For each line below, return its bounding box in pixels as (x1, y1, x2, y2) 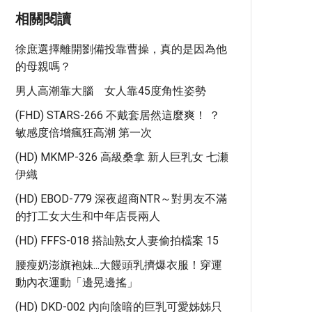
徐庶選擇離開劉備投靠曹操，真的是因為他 (15, 42, 227, 56)
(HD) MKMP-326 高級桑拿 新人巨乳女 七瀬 (15, 150, 228, 164)
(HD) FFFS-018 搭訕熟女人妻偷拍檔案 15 (15, 234, 219, 247)
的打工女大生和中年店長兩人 (15, 210, 160, 223)
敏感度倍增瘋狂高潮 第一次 (15, 126, 152, 139)
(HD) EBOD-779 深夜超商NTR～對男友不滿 (15, 192, 227, 205)
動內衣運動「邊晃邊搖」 (15, 276, 138, 289)
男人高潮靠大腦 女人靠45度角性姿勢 (15, 84, 206, 97)
